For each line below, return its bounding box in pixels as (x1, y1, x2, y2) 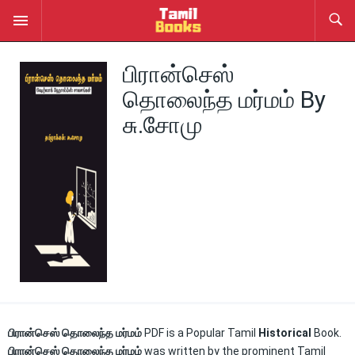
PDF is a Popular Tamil (144, 326, 256, 339)
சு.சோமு (123, 111, 202, 139)
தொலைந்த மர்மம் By (123, 86, 326, 113)
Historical (256, 326, 314, 339)
